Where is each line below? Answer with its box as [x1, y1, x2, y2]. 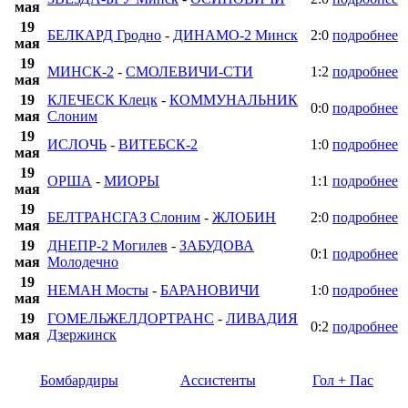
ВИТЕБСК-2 [118, 137, 198, 153]
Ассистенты [179, 372, 256, 389]
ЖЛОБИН [212, 209, 276, 226]
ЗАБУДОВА [179, 238, 254, 254]
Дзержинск [47, 327, 117, 343]
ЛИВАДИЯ [226, 311, 298, 327]
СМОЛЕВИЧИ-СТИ [126, 64, 253, 80]
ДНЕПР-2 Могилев [47, 238, 168, 254]
